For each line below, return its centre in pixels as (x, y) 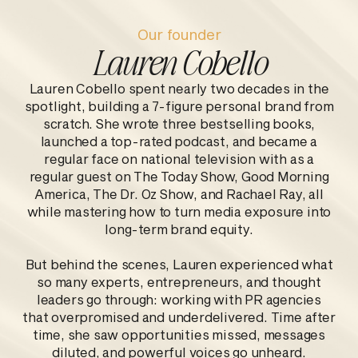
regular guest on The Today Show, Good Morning (179, 176)
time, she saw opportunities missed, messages (179, 334)
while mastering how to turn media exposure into (179, 211)
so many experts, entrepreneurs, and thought (179, 282)
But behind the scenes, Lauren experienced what (179, 264)
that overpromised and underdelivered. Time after (179, 317)
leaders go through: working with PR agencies (179, 299)
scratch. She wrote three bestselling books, (179, 123)
